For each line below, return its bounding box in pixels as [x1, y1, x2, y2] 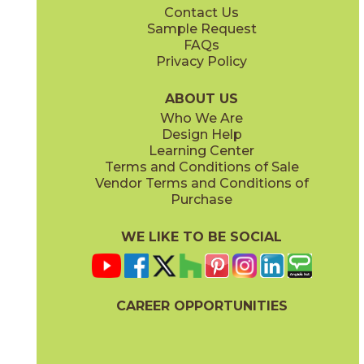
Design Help [161, 126, 242, 142]
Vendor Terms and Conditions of [94, 175, 309, 191]
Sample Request [146, 20, 257, 37]
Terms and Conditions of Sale [104, 158, 299, 175]
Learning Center [149, 142, 255, 158]
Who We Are [160, 110, 244, 126]
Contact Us [164, 4, 240, 20]
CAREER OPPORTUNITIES [115, 297, 288, 314]
